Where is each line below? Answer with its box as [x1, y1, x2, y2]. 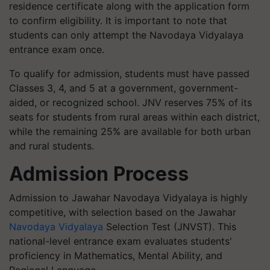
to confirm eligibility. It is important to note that [9, 14, 227, 27]
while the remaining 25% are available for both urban [9, 125, 251, 137]
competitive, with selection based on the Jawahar [9, 206, 236, 218]
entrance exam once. [9, 43, 104, 55]
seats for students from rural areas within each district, [9, 110, 260, 123]
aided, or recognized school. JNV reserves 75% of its [9, 96, 252, 108]
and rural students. [9, 139, 94, 152]
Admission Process [9, 162, 189, 186]
